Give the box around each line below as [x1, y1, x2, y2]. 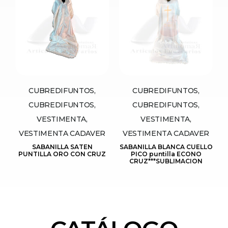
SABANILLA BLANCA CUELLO [119, 142, 213, 151]
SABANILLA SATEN [32, 142, 93, 151]
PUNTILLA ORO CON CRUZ [18, 150, 106, 158]
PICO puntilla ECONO [130, 150, 202, 158]
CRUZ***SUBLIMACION [129, 157, 203, 165]
